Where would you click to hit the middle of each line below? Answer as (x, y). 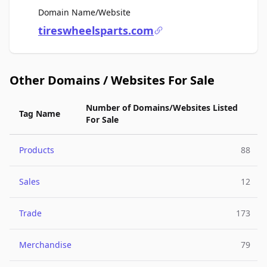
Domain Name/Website (84, 12)
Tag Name (40, 114)
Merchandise (45, 245)
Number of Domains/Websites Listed (162, 108)
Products (37, 150)
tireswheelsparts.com (96, 30)
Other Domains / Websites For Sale (112, 80)
